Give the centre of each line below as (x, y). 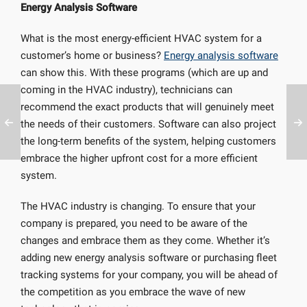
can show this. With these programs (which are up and (144, 73)
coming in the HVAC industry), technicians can (126, 90)
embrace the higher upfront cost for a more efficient (139, 158)
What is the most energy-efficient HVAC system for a (141, 38)
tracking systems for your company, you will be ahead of (149, 275)
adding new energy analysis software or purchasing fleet (149, 258)
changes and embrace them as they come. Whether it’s (145, 241)
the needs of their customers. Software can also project (148, 124)
